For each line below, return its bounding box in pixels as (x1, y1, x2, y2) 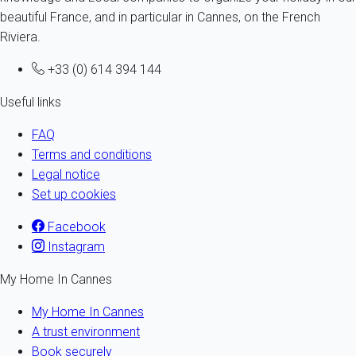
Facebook (44, 219, 106, 235)
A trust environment (32, 324, 140, 340)
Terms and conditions (32, 147, 152, 163)
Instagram (44, 239, 105, 255)
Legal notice (32, 167, 100, 183)
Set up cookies (32, 187, 116, 203)
